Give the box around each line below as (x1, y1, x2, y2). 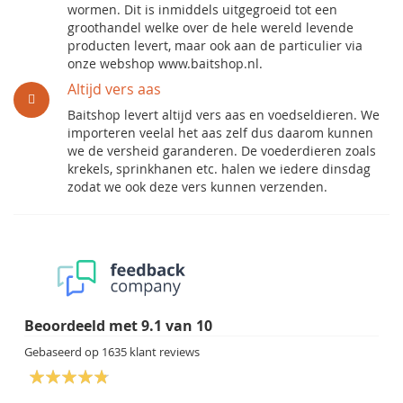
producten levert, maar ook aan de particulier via (67, 37, 363, 54)
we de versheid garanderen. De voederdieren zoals (67, 142, 376, 159)
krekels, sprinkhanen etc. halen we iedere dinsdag (67, 160, 371, 177)
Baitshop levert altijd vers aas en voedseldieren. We (67, 106, 380, 123)
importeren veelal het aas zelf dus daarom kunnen (67, 124, 373, 141)
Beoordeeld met (24, 316, 141, 336)
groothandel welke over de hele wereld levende (67, 19, 354, 36)
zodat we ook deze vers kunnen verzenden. (67, 178, 327, 195)
